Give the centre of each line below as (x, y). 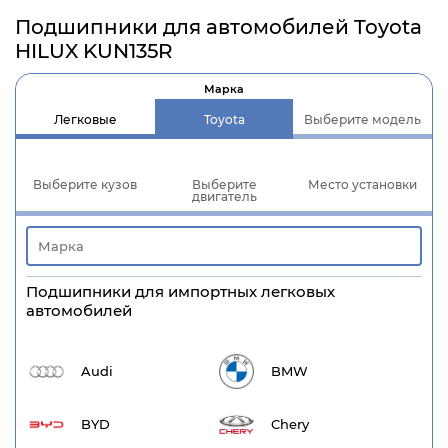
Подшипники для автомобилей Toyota (218, 27)
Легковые (85, 119)
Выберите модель (363, 119)
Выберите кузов (85, 184)
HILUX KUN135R (94, 51)
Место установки (363, 184)
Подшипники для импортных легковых (180, 291)
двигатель (224, 196)
